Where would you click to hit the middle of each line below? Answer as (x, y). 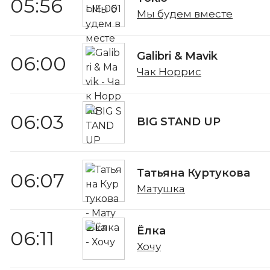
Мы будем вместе (185, 14)
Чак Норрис (169, 72)
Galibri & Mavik (177, 56)
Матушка (161, 188)
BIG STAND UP (179, 122)
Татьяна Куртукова (193, 173)
